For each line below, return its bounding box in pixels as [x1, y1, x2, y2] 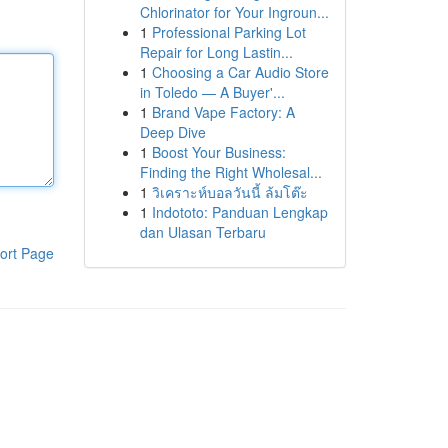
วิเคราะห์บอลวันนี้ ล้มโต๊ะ [151, 182, 308, 202]
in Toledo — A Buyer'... [139, 82, 285, 102]
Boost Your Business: [151, 142, 286, 162]
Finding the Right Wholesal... [139, 162, 322, 182]
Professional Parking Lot [151, 22, 306, 42]
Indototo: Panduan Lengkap [151, 202, 328, 222]
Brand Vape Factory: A [151, 102, 295, 122]
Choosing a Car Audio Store [151, 62, 329, 82]
